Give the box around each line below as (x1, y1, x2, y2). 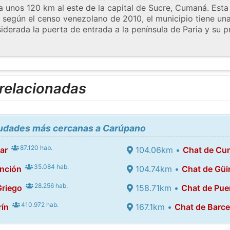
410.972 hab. (20, 200, 59, 208)
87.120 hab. (18, 143, 53, 151)
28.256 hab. (33, 181, 68, 189)
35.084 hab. (32, 162, 69, 170)
